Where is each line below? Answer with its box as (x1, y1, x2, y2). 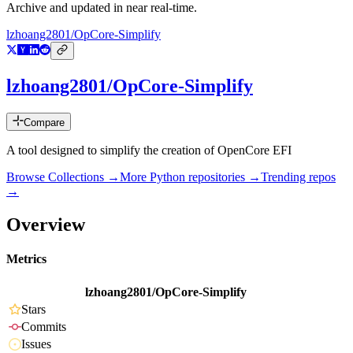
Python (150, 170, 185, 184)
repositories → (185, 170, 261, 184)
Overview (6, 214, 85, 235)
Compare (24, 117, 65, 129)
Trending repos (261, 170, 336, 184)
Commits (21, 320, 66, 334)
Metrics (6, 252, 46, 266)
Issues (21, 337, 51, 351)
